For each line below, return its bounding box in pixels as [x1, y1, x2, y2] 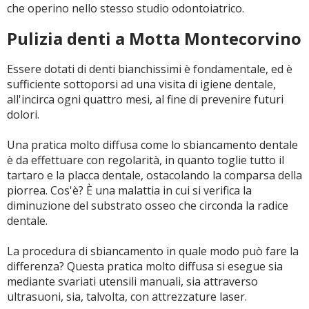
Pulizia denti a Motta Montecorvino [7, 27, 301, 50]
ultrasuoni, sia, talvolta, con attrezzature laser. [7, 289, 247, 304]
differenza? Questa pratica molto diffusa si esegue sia [7, 259, 283, 274]
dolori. [7, 107, 39, 122]
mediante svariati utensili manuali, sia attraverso [7, 274, 258, 289]
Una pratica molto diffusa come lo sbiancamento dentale [7, 137, 298, 152]
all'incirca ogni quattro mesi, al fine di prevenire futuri [7, 92, 283, 107]
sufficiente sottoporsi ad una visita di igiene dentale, [7, 77, 276, 92]
